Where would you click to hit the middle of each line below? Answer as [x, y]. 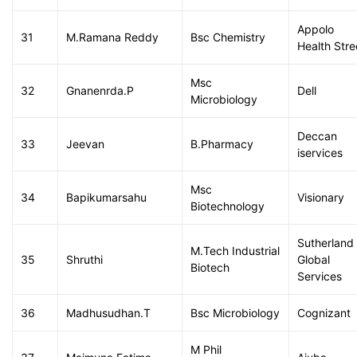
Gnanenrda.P [100, 90]
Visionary [321, 197]
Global [314, 259]
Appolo [316, 29]
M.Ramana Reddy [112, 37]
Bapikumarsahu [106, 197]
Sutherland [326, 243]
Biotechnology [228, 206]
